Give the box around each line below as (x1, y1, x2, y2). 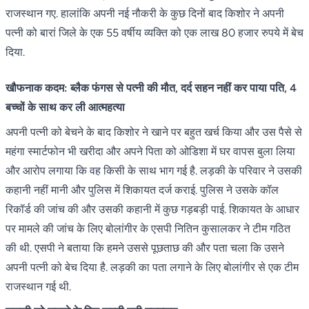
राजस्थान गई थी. (6, 280, 71, 294)
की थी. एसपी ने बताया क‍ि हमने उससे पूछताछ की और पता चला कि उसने (6, 241, 284, 255)
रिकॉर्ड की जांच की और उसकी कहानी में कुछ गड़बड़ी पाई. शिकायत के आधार (6, 203, 299, 217)
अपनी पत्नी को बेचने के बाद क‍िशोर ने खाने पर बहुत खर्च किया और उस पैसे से (6, 126, 302, 139)
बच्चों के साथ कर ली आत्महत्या (6, 101, 125, 114)
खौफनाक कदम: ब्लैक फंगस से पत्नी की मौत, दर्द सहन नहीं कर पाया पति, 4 (6, 81, 297, 95)
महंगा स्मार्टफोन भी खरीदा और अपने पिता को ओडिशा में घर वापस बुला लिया (6, 145, 295, 159)
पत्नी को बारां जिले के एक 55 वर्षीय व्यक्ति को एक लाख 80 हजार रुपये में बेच (6, 26, 303, 40)
